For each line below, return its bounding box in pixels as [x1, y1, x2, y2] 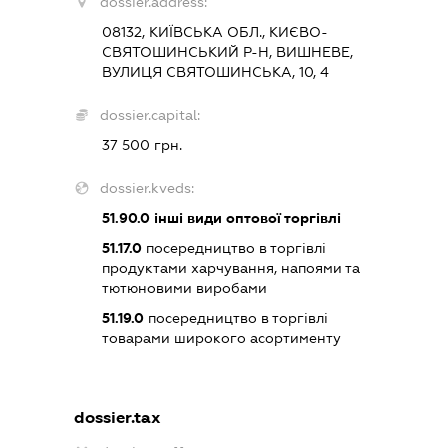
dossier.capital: [99, 107, 200, 124]
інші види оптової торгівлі [149, 210, 341, 227]
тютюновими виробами [101, 280, 267, 297]
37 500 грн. [101, 137, 182, 154]
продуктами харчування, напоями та [101, 260, 360, 277]
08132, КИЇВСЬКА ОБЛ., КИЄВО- [101, 24, 328, 41]
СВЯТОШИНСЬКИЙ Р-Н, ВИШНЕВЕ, [101, 44, 353, 61]
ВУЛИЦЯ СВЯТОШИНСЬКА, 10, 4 [101, 64, 329, 81]
